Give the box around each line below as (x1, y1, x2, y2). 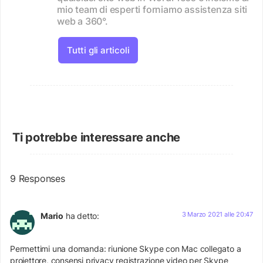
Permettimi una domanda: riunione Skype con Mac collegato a (10, 244, 241, 254)
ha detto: (65, 211, 100, 221)
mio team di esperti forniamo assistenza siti (57, 3, 248, 15)
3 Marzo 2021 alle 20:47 (181, 210, 253, 219)
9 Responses (10, 172, 65, 184)
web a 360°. (57, 15, 108, 27)
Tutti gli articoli (67, 44, 130, 56)
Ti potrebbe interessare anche (12, 130, 181, 144)
